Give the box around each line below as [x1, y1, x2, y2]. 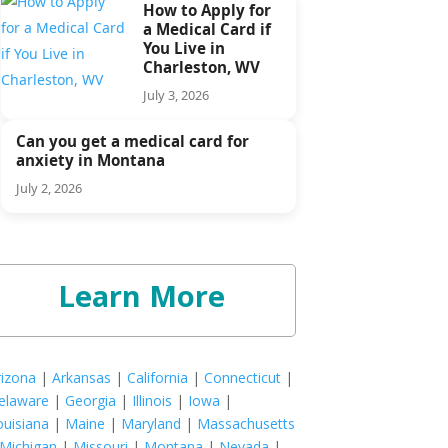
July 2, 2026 [16, 178, 83, 197]
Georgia [65, 390, 117, 410]
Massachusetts [197, 413, 296, 433]
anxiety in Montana [16, 149, 166, 170]
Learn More [58, 276, 226, 316]
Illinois [132, 390, 173, 410]
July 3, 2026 [142, 85, 209, 104]
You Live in [142, 37, 225, 58]
